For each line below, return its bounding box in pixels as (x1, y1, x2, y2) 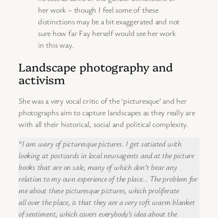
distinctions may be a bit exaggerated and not (38, 16, 180, 27)
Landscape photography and (18, 58, 173, 74)
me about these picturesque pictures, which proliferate (18, 185, 180, 196)
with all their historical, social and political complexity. (18, 118, 189, 129)
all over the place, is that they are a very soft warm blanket (18, 197, 195, 208)
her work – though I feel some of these (38, 4, 159, 16)
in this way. (38, 39, 74, 51)
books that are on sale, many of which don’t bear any (18, 162, 177, 173)
